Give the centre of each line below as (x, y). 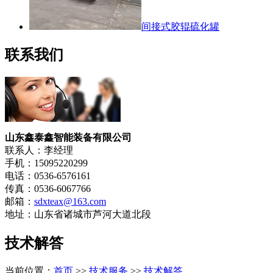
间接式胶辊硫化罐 (180, 26)
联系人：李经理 (39, 151)
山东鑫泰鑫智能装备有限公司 (68, 138)
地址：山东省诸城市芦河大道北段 (78, 214)
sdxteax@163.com (70, 202)
